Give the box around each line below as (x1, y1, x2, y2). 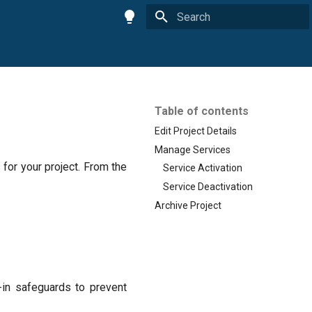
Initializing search (177, 36, 247, 47)
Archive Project (155, 199, 221, 211)
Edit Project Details (155, 125, 237, 136)
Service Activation (163, 162, 242, 174)
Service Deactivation (163, 181, 253, 192)
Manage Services (155, 143, 231, 155)
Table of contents (155, 104, 249, 118)
